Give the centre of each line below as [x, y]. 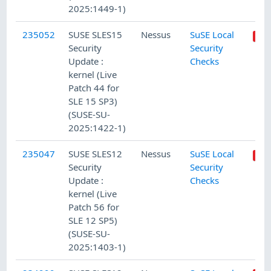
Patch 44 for [94, 87]
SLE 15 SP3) [93, 101]
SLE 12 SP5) [93, 220]
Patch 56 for [94, 207]
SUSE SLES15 [96, 34]
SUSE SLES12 [96, 153]
